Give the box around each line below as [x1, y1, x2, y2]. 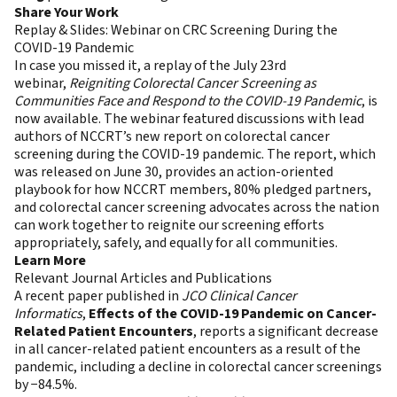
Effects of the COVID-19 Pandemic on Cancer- [89, 304, 377, 324]
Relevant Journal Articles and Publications [14, 269, 272, 289]
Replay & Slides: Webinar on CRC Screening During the [14, 20, 338, 41]
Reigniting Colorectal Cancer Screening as [69, 74, 316, 94]
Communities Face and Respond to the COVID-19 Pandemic [14, 91, 362, 112]
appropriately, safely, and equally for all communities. [14, 233, 338, 253]
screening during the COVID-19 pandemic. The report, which [14, 144, 376, 165]
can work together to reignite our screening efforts [14, 215, 324, 236]
